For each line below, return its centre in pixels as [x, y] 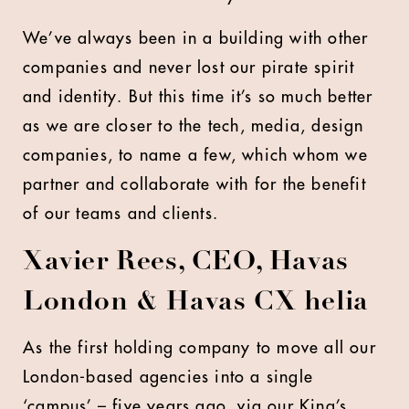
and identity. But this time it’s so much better [198, 97]
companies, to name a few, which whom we [195, 155]
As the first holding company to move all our [199, 348]
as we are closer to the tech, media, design [194, 126]
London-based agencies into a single [168, 377]
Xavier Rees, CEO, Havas [186, 263]
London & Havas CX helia [196, 303]
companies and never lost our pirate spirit [189, 68]
